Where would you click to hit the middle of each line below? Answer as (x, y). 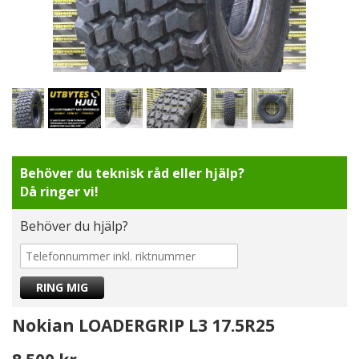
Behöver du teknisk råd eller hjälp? (132, 173)
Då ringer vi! (59, 192)
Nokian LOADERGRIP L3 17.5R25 (143, 325)
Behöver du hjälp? (74, 226)
